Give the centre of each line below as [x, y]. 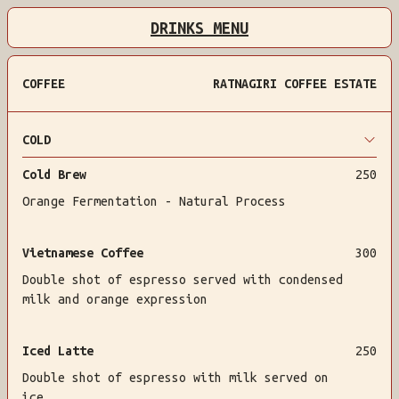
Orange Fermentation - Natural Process [154, 201]
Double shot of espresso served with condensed [183, 280]
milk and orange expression [115, 299]
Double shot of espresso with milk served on [175, 378]
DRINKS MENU [199, 28]
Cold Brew [54, 175]
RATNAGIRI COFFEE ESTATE [295, 84]
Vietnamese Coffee [83, 253]
